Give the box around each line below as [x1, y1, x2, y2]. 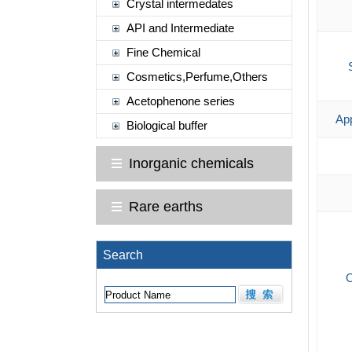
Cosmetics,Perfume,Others [126, 70, 268, 83]
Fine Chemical [126, 46, 200, 59]
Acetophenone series [126, 94, 235, 108]
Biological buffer [126, 119, 207, 132]
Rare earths [128, 199, 203, 214]
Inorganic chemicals [128, 156, 254, 171]
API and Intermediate [126, 21, 234, 35]
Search [96, 248, 143, 262]
